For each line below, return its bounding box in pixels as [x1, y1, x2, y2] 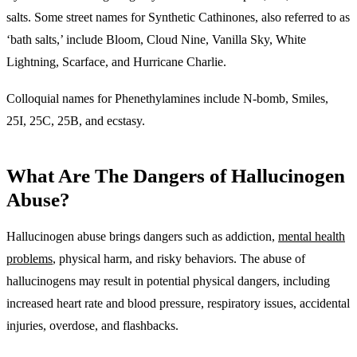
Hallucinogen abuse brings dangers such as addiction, [6, 229, 278, 244]
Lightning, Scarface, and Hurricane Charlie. [6, 55, 226, 69]
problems [6, 252, 53, 266]
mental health [278, 229, 345, 244]
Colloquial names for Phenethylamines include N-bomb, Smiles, [6, 91, 328, 105]
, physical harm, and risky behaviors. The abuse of [53, 252, 305, 266]
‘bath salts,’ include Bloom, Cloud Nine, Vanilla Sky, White [6, 33, 306, 47]
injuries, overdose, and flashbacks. [6, 319, 178, 333]
